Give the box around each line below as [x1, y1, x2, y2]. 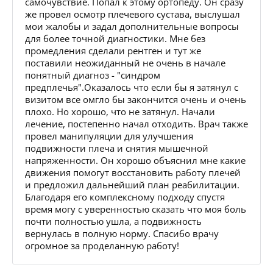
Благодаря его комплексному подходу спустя [25, 190, 225, 203]
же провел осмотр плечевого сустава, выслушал [25, 7, 240, 20]
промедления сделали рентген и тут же [25, 44, 201, 57]
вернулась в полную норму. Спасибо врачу [25, 227, 219, 239]
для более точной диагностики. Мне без [25, 32, 205, 44]
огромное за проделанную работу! [25, 239, 179, 252]
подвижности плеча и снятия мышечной [25, 141, 208, 154]
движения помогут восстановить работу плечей [25, 166, 241, 179]
